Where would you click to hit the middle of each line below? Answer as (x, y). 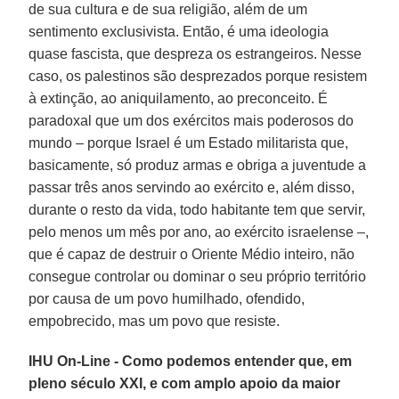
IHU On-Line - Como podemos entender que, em (191, 361)
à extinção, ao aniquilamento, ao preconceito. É (179, 98)
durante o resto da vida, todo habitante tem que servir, (197, 209)
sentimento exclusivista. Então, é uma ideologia (179, 31)
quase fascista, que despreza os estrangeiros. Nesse (195, 53)
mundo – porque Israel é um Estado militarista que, (189, 142)
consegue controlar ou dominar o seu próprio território (198, 276)
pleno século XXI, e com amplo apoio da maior (185, 383)
